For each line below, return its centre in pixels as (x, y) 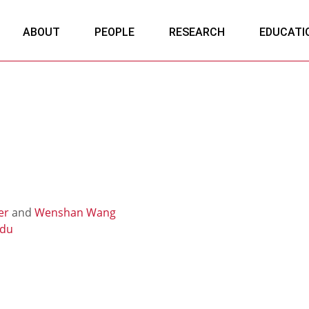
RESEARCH (197, 32)
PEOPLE (114, 32)
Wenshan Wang (75, 212)
